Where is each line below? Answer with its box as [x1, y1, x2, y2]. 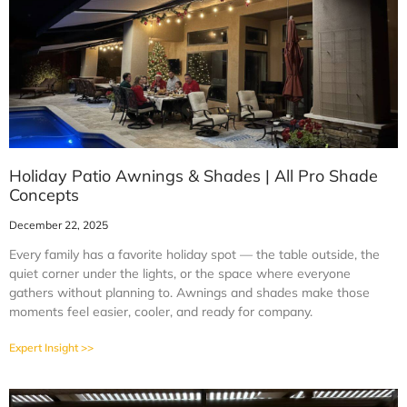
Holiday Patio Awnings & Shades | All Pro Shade [9, 165, 378, 186]
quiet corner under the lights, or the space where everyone [9, 265, 351, 282]
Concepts [9, 184, 79, 205]
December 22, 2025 [9, 218, 108, 232]
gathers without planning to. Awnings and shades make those [9, 284, 370, 301]
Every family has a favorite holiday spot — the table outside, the [9, 246, 380, 263]
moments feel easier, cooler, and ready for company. [9, 303, 313, 320]
